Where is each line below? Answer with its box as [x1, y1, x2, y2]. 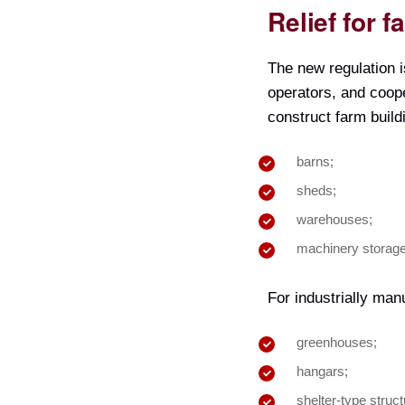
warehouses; [297, 212, 373, 228]
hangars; [297, 363, 349, 380]
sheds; [297, 183, 337, 199]
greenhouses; [297, 334, 378, 351]
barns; [297, 154, 334, 170]
